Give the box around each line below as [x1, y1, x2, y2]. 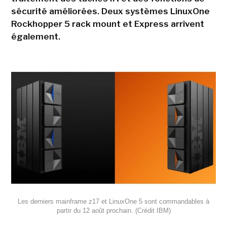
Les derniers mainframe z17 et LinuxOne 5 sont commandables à [18, 197, 209, 205]
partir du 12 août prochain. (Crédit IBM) [56, 206, 171, 214]
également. [11, 31, 60, 42]
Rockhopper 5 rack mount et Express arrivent [11, 19, 204, 29]
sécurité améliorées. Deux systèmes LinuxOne [11, 6, 210, 17]
